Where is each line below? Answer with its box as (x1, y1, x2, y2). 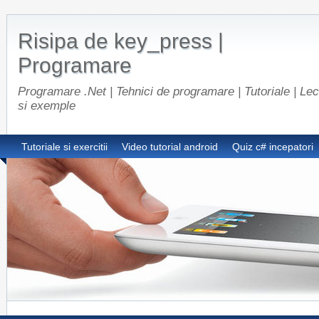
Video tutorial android (122, 141, 218, 152)
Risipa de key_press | (18, 29, 224, 53)
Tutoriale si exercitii (21, 141, 108, 152)
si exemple (18, 99, 75, 113)
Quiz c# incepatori (232, 141, 313, 152)
